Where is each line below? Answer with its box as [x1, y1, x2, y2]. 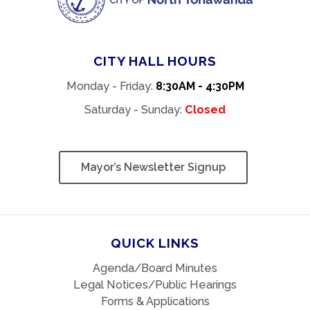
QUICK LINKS [111, 235, 199, 250]
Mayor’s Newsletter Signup [81, 161, 226, 174]
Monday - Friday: [66, 80, 156, 93]
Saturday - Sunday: [84, 103, 185, 116]
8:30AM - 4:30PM [155, 80, 244, 93]
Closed [185, 103, 226, 116]
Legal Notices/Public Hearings [73, 278, 237, 291]
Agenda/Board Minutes [93, 262, 217, 275]
